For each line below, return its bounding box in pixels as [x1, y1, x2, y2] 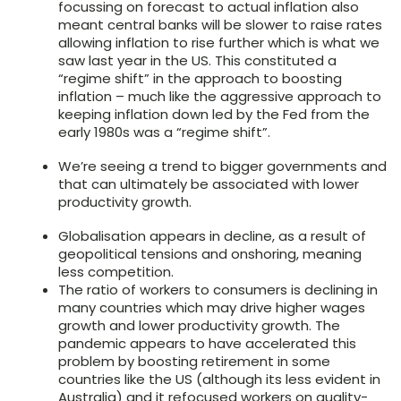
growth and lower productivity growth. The [58, 316, 340, 336]
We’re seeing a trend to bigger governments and [58, 157, 387, 176]
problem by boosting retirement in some [58, 352, 330, 371]
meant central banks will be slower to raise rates [58, 15, 382, 35]
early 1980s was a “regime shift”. [58, 123, 270, 142]
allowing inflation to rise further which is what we [58, 33, 380, 53]
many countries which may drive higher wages [58, 298, 365, 318]
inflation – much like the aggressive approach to [58, 87, 381, 107]
